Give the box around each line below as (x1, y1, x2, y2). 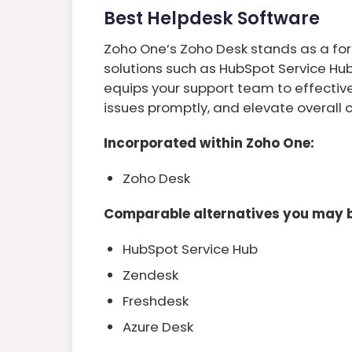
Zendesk (123, 265, 178, 284)
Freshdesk (123, 291, 189, 310)
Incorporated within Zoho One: (104, 133, 314, 152)
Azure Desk (123, 317, 193, 336)
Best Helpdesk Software (104, 5, 320, 31)
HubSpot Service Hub (123, 239, 258, 258)
